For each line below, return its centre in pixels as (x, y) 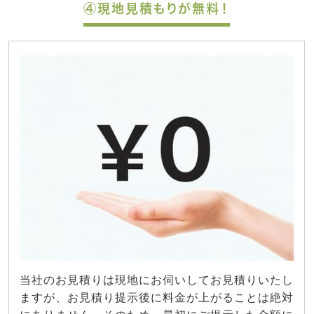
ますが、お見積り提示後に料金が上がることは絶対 (157, 298)
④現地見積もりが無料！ (157, 9)
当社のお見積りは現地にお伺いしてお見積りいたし (157, 280)
